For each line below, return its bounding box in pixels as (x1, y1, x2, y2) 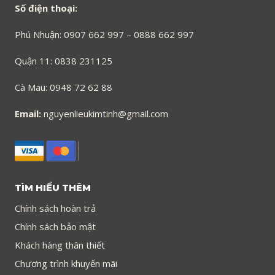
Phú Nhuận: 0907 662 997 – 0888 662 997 (15, 28, 194, 41)
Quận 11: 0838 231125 (15, 55, 112, 68)
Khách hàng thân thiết (15, 239, 105, 252)
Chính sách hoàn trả (15, 202, 96, 215)
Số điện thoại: (15, 2, 77, 15)
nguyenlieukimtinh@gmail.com (44, 107, 168, 120)
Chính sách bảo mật (15, 220, 96, 233)
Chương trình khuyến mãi (15, 257, 117, 270)
